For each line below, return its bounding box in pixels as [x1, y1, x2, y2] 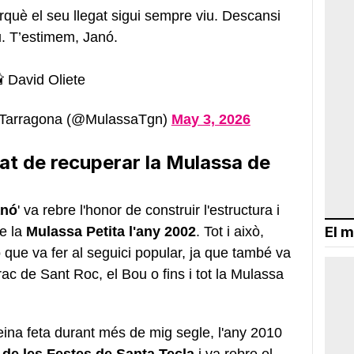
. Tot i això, [196, 223, 264, 239]
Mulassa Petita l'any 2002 [26, 223, 196, 239]
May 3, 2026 [171, 111, 250, 127]
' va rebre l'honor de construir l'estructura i [17, 201, 280, 218]
